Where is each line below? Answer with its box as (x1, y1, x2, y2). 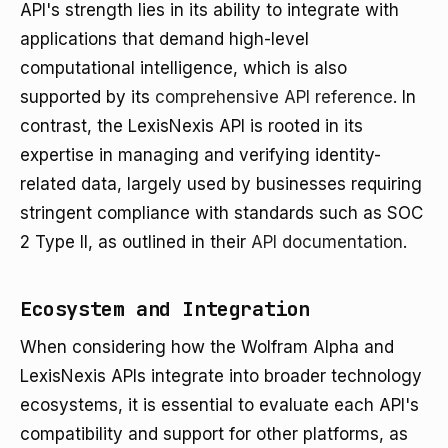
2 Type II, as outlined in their (20, 232, 251, 252)
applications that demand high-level (20, 29, 309, 49)
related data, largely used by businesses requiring (20, 174, 422, 194)
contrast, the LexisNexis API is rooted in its (20, 116, 363, 136)
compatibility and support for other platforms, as (20, 424, 408, 444)
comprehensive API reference (155, 87, 393, 107)
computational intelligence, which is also (20, 58, 347, 78)
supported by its (20, 87, 155, 107)
